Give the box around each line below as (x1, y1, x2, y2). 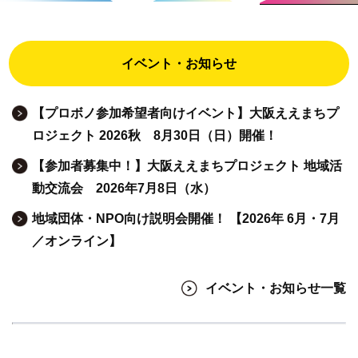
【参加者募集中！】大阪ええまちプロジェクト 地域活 (32, 158, 342, 173)
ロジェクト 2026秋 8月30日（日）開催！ (32, 128, 277, 142)
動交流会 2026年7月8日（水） (32, 181, 216, 195)
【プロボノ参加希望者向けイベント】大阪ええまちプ (32, 105, 339, 120)
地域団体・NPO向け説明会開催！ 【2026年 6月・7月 (32, 211, 340, 225)
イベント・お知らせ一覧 (205, 280, 346, 295)
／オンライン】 (32, 233, 121, 248)
